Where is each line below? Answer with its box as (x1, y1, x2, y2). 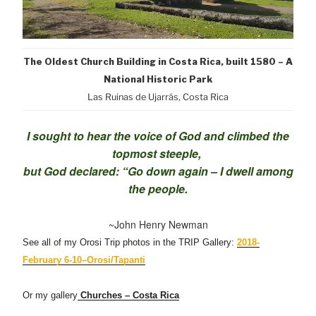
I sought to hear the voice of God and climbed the (27, 128, 289, 144)
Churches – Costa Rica (80, 290, 179, 300)
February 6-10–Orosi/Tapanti (23, 255, 145, 265)
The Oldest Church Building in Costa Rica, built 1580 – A (23, 56, 293, 67)
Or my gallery (23, 290, 78, 300)
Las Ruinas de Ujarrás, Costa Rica (87, 92, 229, 102)
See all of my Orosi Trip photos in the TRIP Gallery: (23, 237, 237, 248)
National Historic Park (104, 74, 212, 85)
